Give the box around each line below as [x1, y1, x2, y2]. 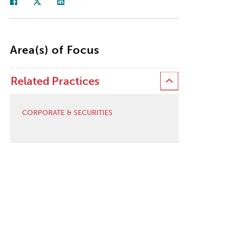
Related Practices [10, 74, 99, 88]
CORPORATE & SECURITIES [22, 108, 113, 117]
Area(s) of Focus [10, 43, 100, 57]
